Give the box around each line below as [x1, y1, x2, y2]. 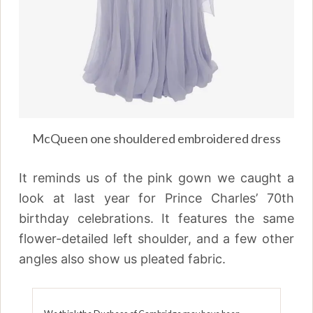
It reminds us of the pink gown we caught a [19, 170, 294, 185]
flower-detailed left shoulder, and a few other [19, 231, 294, 246]
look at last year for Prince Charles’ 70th [19, 190, 294, 205]
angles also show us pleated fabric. [19, 251, 226, 266]
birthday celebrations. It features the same [19, 210, 294, 226]
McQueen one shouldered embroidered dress [32, 130, 281, 146]
